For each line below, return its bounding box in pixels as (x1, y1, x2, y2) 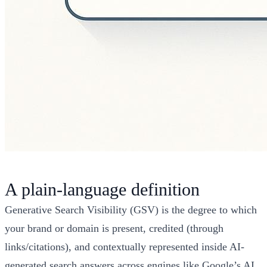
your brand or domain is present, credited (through (5, 222, 223, 234)
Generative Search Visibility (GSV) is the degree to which (5, 203, 257, 216)
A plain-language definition (5, 179, 200, 199)
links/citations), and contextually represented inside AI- (5, 240, 244, 253)
